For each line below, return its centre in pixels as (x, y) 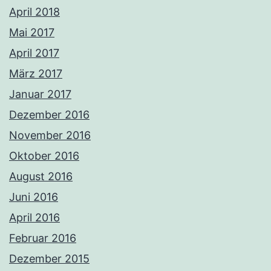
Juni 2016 (34, 197)
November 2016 (50, 135)
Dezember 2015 (49, 258)
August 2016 (41, 176)
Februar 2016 (43, 238)
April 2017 (34, 53)
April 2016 (34, 217)
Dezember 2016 (49, 114)
